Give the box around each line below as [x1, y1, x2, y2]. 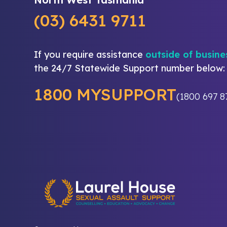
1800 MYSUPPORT [34, 84, 177, 104]
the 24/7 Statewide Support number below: [34, 62, 225, 74]
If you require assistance [34, 49, 146, 60]
